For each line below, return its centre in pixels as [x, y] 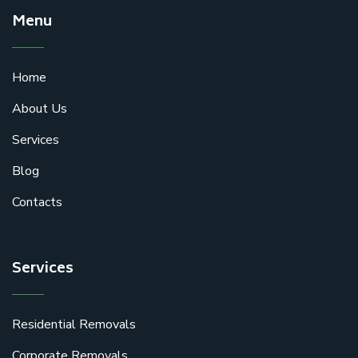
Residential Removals [74, 324]
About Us [40, 109]
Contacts [37, 202]
